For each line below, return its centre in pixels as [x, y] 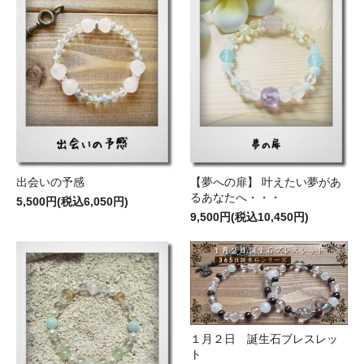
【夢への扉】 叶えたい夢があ [266, 182]
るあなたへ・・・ [236, 197]
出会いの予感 [50, 182]
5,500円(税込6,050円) [72, 201]
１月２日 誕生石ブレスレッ [264, 339]
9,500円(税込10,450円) [249, 217]
